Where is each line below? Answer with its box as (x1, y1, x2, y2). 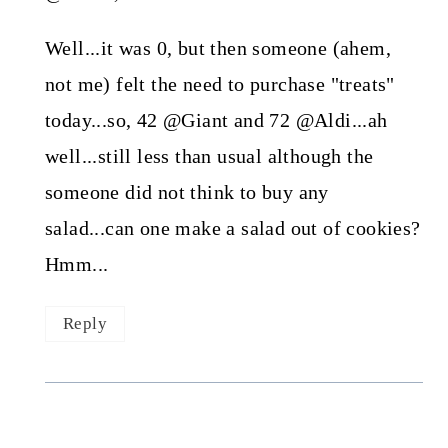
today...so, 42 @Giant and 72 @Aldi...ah (44, 109, 388, 132)
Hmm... (44, 253, 109, 276)
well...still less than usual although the (44, 145, 374, 168)
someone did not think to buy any (44, 181, 329, 204)
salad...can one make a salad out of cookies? (44, 217, 421, 240)
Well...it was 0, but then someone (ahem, (44, 37, 391, 60)
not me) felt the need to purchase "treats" (44, 73, 395, 96)
